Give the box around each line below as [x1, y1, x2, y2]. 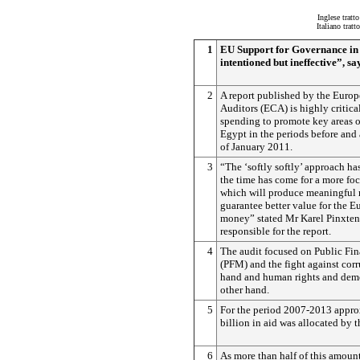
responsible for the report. [220, 225, 331, 237]
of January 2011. [220, 141, 292, 153]
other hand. [220, 284, 269, 296]
